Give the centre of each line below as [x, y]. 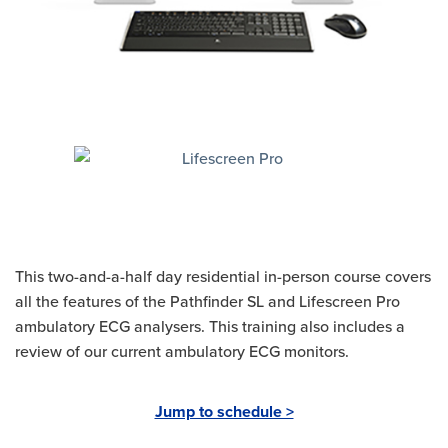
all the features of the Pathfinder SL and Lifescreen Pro [207, 300]
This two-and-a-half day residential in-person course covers [223, 275]
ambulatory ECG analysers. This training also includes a [210, 325]
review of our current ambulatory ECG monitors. [182, 350]
